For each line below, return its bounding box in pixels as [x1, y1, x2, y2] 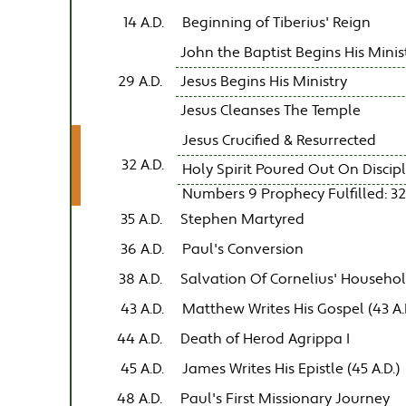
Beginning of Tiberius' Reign [182, 13, 372, 33]
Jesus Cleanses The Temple [180, 101, 362, 121]
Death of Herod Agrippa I [180, 329, 351, 349]
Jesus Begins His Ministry [180, 72, 348, 92]
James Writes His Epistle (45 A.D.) [182, 359, 401, 379]
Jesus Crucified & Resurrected [182, 130, 377, 150]
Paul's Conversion [182, 239, 304, 259]
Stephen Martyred [180, 209, 305, 229]
